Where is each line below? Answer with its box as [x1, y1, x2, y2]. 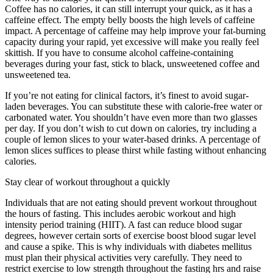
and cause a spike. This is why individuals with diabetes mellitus [5, 241, 252, 252]
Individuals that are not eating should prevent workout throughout [5, 197, 257, 208]
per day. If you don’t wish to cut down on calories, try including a [5, 122, 257, 133]
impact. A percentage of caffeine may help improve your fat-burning [5, 25, 266, 36]
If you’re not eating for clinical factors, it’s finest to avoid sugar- [5, 90, 249, 101]
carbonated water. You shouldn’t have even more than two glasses [5, 112, 257, 122]
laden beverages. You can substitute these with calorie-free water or [5, 101, 262, 112]
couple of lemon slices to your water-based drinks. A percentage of [5, 133, 260, 144]
